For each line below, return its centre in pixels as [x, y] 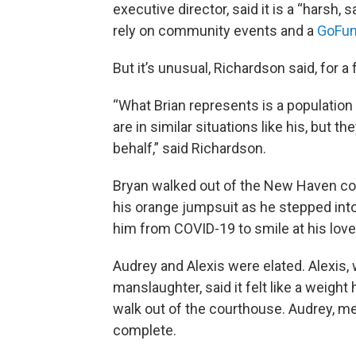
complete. [145, 330]
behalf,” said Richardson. [190, 148]
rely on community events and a [215, 30]
